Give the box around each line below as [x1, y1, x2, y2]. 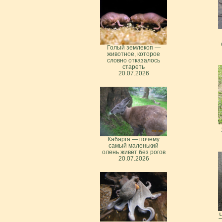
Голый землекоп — [107, 44, 161, 51]
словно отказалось [107, 57, 160, 63]
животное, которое [107, 51, 160, 57]
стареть [122, 63, 145, 70]
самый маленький [109, 142, 159, 149]
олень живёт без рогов [102, 149, 166, 155]
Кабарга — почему [108, 136, 160, 142]
